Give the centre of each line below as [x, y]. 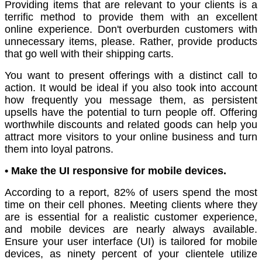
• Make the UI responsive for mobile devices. [116, 171]
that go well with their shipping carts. [89, 54]
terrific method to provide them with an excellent [131, 17]
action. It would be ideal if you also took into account [131, 88]
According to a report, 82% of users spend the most [131, 193]
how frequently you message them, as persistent [131, 100]
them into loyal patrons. [59, 149]
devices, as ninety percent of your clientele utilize [131, 254]
